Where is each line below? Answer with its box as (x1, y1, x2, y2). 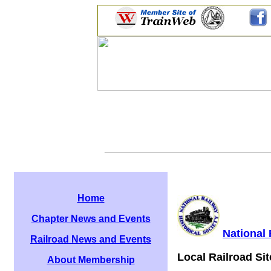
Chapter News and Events (31, 214, 151, 224)
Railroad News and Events (30, 234, 151, 244)
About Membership (47, 255, 135, 265)
